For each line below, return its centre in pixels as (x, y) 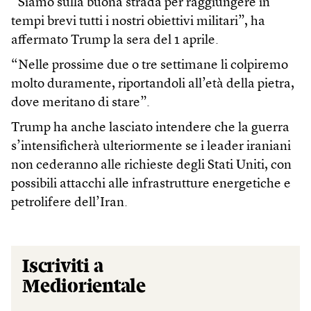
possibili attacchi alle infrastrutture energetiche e (151, 185)
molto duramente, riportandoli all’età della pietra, (153, 85)
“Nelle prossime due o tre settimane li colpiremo (150, 66)
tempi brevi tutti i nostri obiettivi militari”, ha (138, 22)
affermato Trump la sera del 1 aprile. (115, 41)
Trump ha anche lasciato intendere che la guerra (150, 128)
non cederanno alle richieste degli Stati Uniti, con (151, 166)
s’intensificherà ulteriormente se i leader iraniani (151, 147)
